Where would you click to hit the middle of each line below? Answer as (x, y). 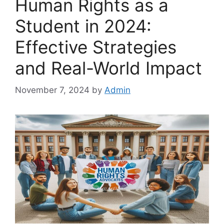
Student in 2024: (83, 26)
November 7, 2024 (52, 90)
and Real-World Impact (108, 68)
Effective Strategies (96, 47)
